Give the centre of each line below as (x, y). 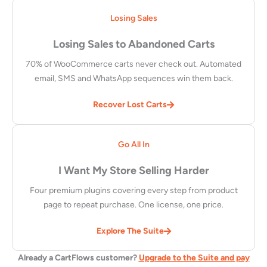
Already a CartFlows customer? (78, 257)
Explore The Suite (130, 231)
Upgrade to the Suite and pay (194, 257)
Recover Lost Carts (130, 104)
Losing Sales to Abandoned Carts (133, 44)
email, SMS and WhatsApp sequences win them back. (133, 78)
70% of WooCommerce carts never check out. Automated (133, 64)
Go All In (133, 144)
